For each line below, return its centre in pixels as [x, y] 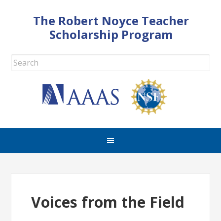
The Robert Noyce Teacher [111, 20]
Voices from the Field [108, 202]
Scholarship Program [111, 34]
